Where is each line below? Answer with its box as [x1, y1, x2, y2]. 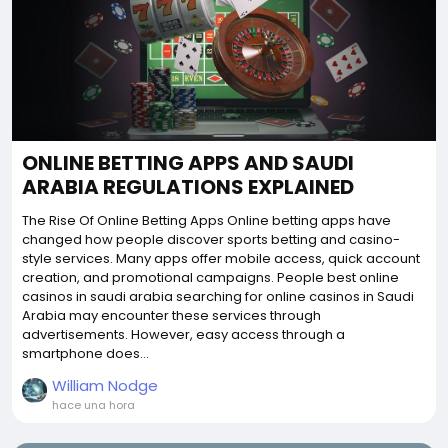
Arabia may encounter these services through [22, 305, 321, 325]
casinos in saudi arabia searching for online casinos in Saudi [22, 286, 414, 306]
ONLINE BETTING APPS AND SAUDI [22, 148, 354, 177]
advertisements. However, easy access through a [22, 324, 345, 344]
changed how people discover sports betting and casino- [22, 229, 400, 249]
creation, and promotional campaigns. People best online [22, 267, 399, 287]
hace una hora [52, 396, 135, 413]
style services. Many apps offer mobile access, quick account [22, 248, 420, 268]
